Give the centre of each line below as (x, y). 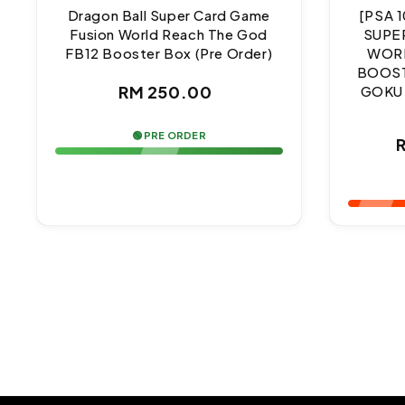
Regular (207, 91)
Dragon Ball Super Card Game (169, 15)
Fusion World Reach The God (169, 34)
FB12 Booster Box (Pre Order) (169, 53)
